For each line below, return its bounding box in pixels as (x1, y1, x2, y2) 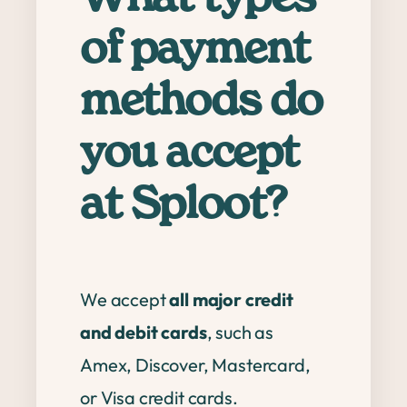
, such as (206, 321, 274, 343)
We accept (80, 288, 170, 311)
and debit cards (80, 321, 207, 343)
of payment (80, 29, 311, 73)
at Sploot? (80, 184, 288, 228)
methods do (80, 81, 323, 124)
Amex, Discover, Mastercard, (80, 353, 311, 376)
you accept (80, 133, 300, 176)
